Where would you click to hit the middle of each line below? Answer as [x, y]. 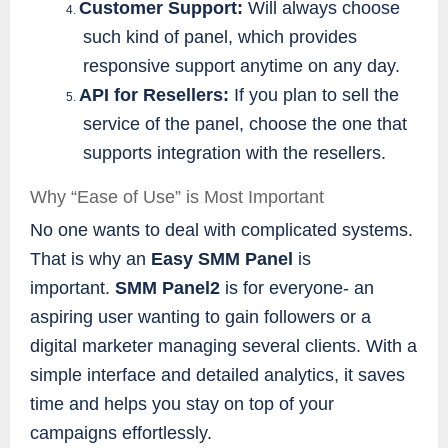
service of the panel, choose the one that [245, 124]
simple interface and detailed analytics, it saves [217, 375]
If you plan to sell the [316, 95]
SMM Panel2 [167, 288]
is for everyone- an [297, 288]
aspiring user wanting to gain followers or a [200, 317]
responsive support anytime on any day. [242, 66]
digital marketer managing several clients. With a [223, 346]
